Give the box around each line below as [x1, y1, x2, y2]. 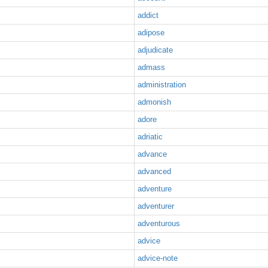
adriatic [138, 132, 163, 141]
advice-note [138, 254, 178, 263]
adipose [138, 28, 165, 37]
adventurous [138, 219, 180, 228]
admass [138, 63, 165, 72]
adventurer [138, 202, 174, 211]
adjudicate [138, 45, 173, 54]
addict [138, 11, 159, 20]
